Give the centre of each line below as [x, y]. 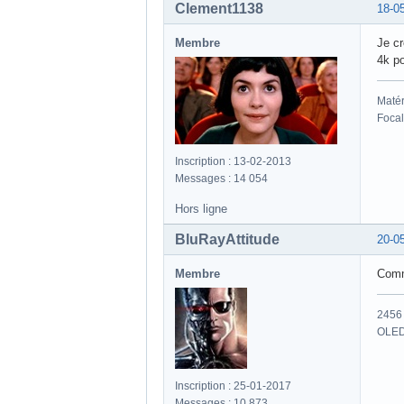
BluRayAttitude [227, 240]
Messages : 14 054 [221, 179]
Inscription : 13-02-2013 [233, 162]
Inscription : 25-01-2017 [233, 386]
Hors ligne [201, 209]
